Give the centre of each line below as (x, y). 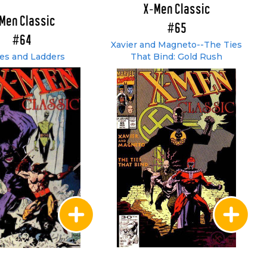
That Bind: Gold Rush (176, 57)
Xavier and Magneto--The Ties (176, 45)
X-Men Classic (176, 10)
